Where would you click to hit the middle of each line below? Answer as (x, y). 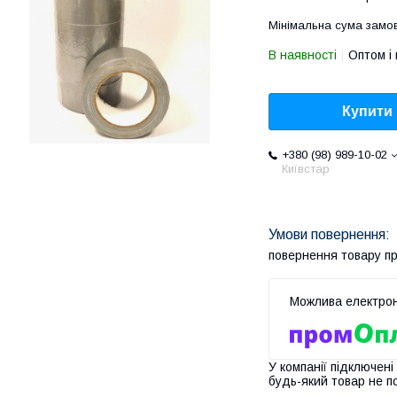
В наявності (303, 55)
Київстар (306, 169)
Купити (367, 112)
